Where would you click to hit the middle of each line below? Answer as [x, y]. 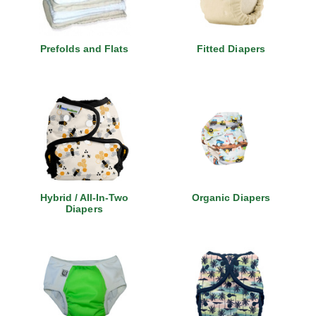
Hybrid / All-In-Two [84, 197]
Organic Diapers [231, 197]
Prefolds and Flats [84, 49]
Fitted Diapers [231, 49]
